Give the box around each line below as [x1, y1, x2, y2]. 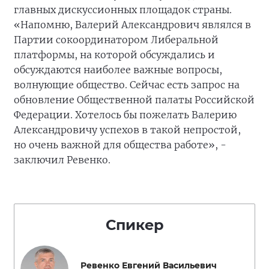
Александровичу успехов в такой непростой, [14, 124, 241, 136]
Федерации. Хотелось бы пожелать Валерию [14, 109, 237, 121]
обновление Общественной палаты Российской [14, 94, 255, 106]
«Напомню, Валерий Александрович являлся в [14, 19, 251, 31]
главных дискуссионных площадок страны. [14, 4, 234, 16]
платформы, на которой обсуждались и [14, 49, 215, 61]
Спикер [105, 216, 164, 234]
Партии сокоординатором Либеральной [14, 34, 219, 46]
